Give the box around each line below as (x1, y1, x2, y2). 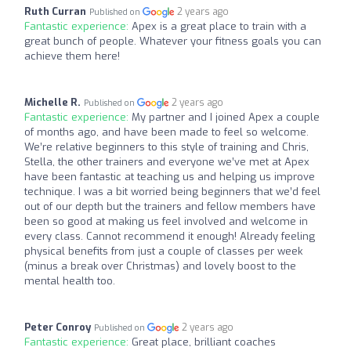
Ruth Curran (24, 5, 86, 18)
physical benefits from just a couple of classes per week (24, 244, 302, 258)
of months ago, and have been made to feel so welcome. (24, 125, 309, 139)
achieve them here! (24, 49, 120, 63)
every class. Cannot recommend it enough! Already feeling (24, 230, 315, 243)
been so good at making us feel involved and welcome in (24, 215, 308, 228)
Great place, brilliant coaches (132, 335, 276, 349)
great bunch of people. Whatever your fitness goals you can (24, 34, 321, 48)
